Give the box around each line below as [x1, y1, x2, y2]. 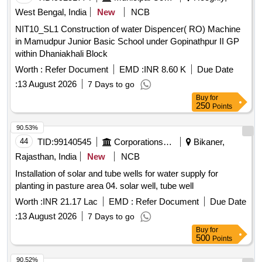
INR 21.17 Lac [43, 196, 98, 207]
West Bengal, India [15, 7, 87, 18]
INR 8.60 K [144, 64, 186, 75]
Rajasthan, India [15, 151, 77, 162]
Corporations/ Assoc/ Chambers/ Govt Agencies [163, 137, 172, 147]
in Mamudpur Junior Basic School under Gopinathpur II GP [15, 36, 239, 47]
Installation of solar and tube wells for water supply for [15, 168, 218, 179]
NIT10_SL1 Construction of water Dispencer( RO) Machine [15, 24, 61, 35]
